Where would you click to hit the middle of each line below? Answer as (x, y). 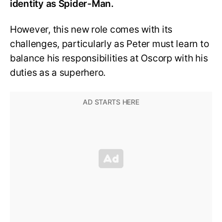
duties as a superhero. (58, 73)
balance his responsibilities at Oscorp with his (109, 58)
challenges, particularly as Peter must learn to (110, 44)
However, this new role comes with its (91, 30)
